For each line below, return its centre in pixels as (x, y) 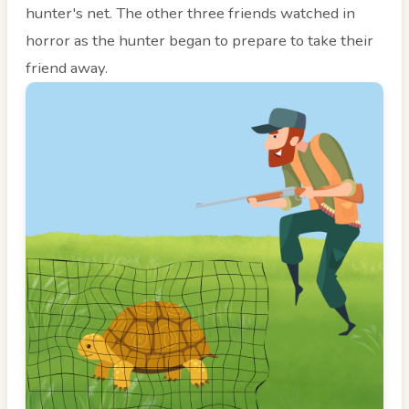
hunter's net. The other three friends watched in (190, 14)
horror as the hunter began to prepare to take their (199, 41)
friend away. (67, 68)
